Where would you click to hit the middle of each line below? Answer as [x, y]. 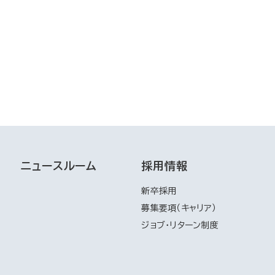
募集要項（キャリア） [179, 208]
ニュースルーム [59, 166]
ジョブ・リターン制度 [180, 225]
